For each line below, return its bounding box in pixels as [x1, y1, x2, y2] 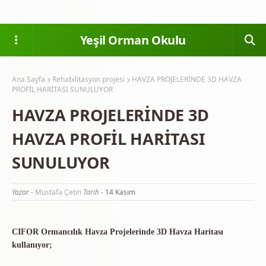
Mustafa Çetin [35, 187, 81, 197]
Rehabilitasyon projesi [52, 74, 125, 84]
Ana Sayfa [12, 74, 45, 84]
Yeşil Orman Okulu [80, 32, 186, 48]
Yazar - [12, 187, 33, 197]
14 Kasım [103, 187, 135, 197]
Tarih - [83, 187, 103, 197]
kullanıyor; [12, 240, 52, 249]
